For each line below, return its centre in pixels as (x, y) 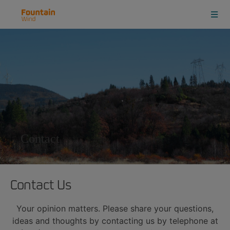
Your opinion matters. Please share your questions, (115, 208)
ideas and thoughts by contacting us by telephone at (115, 221)
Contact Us (41, 186)
